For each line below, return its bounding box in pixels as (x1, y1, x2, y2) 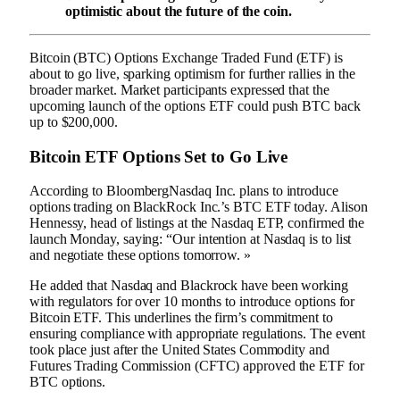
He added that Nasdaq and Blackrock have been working (29, 278, 348, 294)
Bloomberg (105, 183, 170, 199)
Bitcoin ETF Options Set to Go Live (29, 146, 288, 166)
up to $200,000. (29, 113, 118, 129)
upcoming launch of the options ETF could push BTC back (29, 97, 361, 113)
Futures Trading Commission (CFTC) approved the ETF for (29, 358, 364, 374)
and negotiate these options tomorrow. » (29, 247, 251, 263)
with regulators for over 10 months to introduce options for (29, 294, 355, 310)
